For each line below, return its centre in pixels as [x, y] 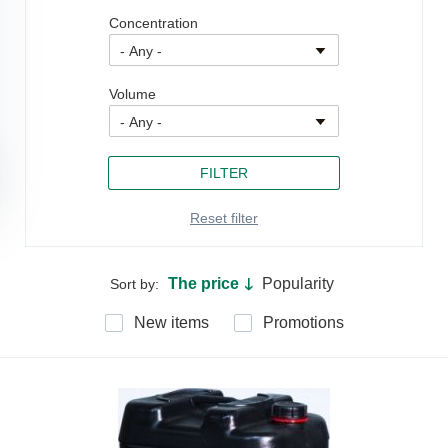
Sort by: [136, 284]
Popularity [297, 284]
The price [203, 284]
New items [171, 323]
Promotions [303, 323]
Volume [132, 94]
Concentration [153, 23]
